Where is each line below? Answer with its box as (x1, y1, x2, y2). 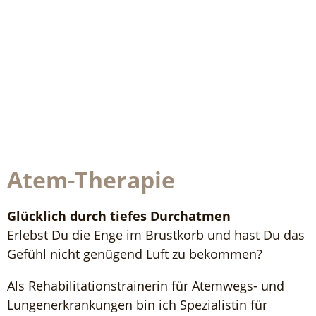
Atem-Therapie (7, 164, 175, 195)
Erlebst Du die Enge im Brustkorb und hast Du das (7, 226, 305, 243)
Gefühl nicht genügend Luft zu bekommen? (7, 245, 262, 262)
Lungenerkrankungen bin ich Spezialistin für (7, 296, 267, 313)
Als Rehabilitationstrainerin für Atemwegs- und (7, 277, 284, 294)
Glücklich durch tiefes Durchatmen (7, 207, 231, 224)
